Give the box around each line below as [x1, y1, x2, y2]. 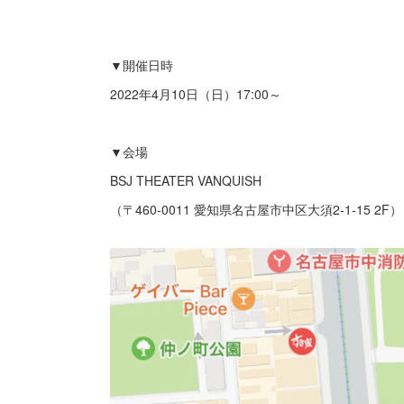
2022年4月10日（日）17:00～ [110, 85, 281, 103]
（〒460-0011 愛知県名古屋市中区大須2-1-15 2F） [110, 200, 402, 218]
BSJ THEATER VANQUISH [110, 171, 262, 189]
